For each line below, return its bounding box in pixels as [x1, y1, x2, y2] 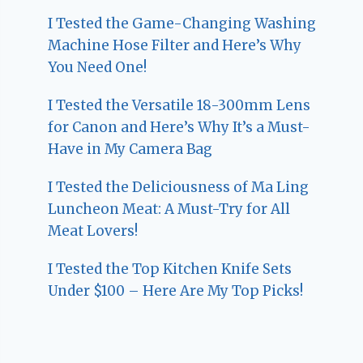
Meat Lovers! [48, 222, 139, 240]
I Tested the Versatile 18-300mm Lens [48, 96, 311, 114]
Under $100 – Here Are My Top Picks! [48, 282, 304, 300]
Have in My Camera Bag [48, 140, 213, 158]
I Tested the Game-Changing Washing [48, 15, 317, 32]
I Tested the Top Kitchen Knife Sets [48, 260, 293, 278]
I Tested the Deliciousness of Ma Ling [48, 178, 310, 196]
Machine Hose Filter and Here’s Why [48, 36, 302, 54]
